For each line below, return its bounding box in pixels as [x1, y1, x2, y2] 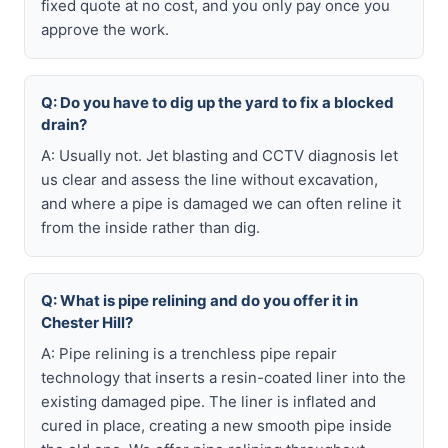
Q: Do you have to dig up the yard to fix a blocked [41, 93, 394, 112]
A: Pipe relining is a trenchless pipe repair [41, 344, 337, 363]
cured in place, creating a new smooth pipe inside [41, 416, 392, 435]
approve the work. [41, 20, 169, 39]
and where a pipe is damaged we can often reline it [41, 194, 401, 213]
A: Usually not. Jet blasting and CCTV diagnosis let [41, 146, 398, 165]
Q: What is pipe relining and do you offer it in [41, 291, 358, 310]
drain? [41, 115, 87, 134]
